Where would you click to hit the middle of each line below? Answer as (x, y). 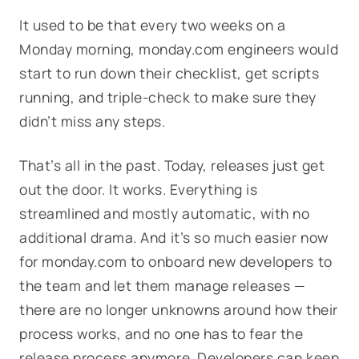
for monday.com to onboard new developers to (176, 261)
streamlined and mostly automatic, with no (165, 213)
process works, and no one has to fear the (161, 333)
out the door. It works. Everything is (139, 189)
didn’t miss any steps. (96, 121)
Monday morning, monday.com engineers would (179, 49)
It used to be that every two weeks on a (153, 25)
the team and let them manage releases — (163, 285)
